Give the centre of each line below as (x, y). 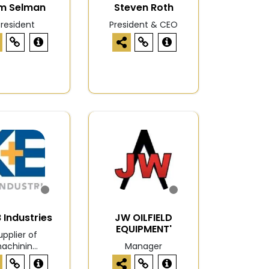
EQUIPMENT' (144, 229)
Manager (144, 246)
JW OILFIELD (144, 218)
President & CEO (144, 25)
